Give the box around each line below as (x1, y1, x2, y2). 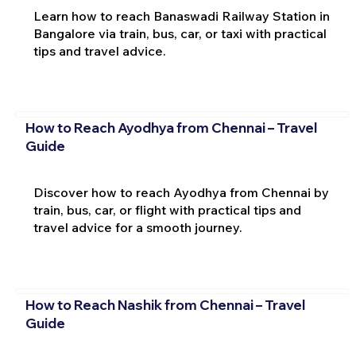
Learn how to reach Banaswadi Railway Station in (33, 7, 330, 24)
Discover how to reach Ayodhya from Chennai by (33, 184, 329, 201)
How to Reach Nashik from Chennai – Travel (25, 296, 305, 313)
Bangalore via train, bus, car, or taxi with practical (33, 25, 327, 41)
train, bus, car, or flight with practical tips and (33, 202, 301, 219)
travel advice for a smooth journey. (33, 219, 242, 236)
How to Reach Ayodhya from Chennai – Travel (25, 119, 317, 137)
